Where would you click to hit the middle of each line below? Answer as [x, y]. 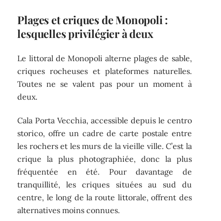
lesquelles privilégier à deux [85, 34]
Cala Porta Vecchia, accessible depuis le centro [105, 121]
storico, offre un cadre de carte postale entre [105, 133]
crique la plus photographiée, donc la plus [105, 159]
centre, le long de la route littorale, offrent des [105, 198]
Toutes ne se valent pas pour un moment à [105, 84]
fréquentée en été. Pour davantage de [105, 172]
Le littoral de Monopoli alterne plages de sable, [105, 58]
